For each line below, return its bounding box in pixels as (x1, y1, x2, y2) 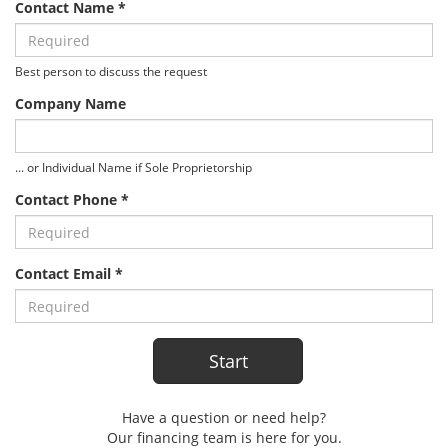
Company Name (15, 94, 126, 114)
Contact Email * (15, 264, 123, 284)
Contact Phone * (15, 190, 129, 210)
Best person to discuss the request (15, 63, 207, 80)
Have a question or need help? (122, 408, 326, 428)
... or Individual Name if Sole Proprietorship (15, 159, 252, 176)
